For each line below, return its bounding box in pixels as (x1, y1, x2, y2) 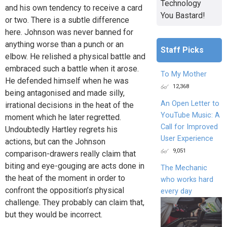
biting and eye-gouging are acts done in (5, 161, 144, 171)
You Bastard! (160, 10, 205, 20)
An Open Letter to (160, 99, 219, 108)
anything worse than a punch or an (5, 40, 124, 50)
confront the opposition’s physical (5, 185, 124, 196)
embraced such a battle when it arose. (5, 64, 139, 74)
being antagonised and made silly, (5, 88, 125, 98)
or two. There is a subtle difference (5, 15, 129, 25)
